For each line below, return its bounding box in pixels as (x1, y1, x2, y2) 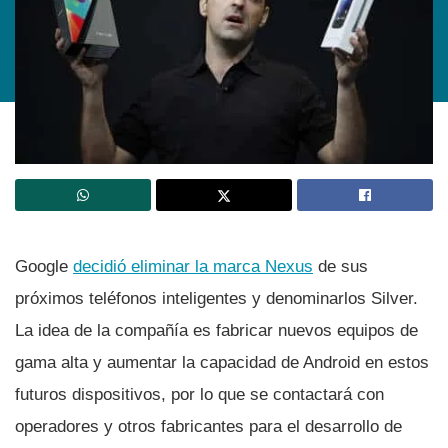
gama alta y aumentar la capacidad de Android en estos (15, 352, 429, 372)
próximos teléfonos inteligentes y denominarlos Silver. (15, 288, 418, 308)
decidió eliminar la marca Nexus (73, 256, 313, 276)
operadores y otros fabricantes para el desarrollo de (15, 416, 402, 436)
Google (15, 256, 73, 276)
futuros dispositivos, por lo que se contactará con (15, 384, 384, 404)
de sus (313, 256, 368, 276)
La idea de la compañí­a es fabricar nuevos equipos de (15, 320, 418, 340)
